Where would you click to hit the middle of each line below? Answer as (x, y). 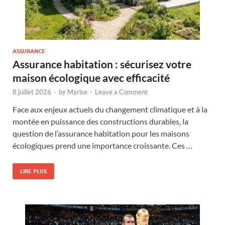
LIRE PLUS (33, 171)
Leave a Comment (121, 92)
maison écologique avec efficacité (91, 77)
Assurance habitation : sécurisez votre (102, 64)
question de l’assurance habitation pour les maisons (101, 133)
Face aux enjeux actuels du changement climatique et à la (110, 109)
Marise (77, 92)
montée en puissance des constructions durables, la (100, 121)
